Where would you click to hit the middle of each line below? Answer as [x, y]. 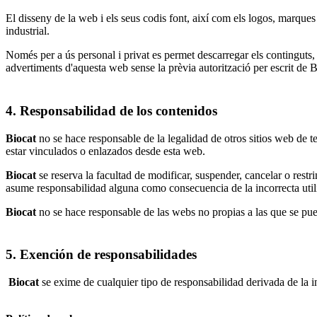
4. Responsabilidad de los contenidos [111, 111]
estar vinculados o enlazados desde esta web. [105, 151]
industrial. [28, 31]
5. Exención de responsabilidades [101, 255]
